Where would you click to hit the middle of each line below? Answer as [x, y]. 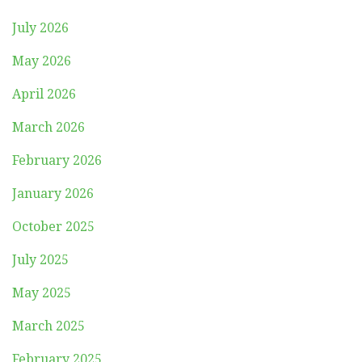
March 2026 [48, 127]
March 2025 [48, 326]
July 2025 [40, 259]
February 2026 [57, 160]
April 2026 [44, 94]
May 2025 [42, 293]
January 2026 [53, 193]
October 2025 [53, 226]
